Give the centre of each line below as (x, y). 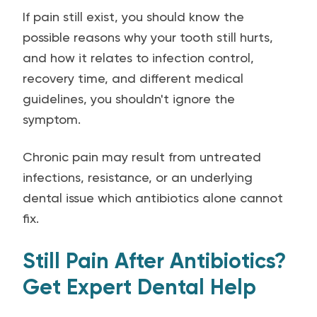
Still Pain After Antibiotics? (154, 261)
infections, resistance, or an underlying (138, 177)
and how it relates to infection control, (138, 58)
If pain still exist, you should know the (133, 17)
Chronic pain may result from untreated (142, 157)
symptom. (52, 119)
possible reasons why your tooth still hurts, (148, 37)
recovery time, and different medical (133, 78)
